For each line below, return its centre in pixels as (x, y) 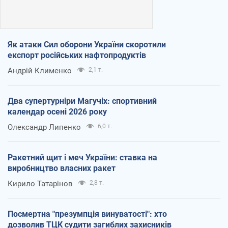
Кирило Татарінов (40, 183)
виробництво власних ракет (62, 168)
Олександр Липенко (44, 127)
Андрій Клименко (40, 70)
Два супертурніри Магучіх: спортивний (82, 101)
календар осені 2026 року (57, 111)
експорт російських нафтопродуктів (77, 55)
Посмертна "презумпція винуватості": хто (87, 214)
